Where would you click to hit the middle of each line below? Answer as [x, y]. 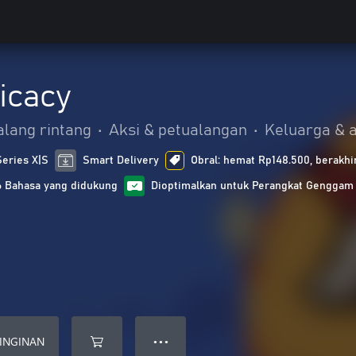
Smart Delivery [121, 161]
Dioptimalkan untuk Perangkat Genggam [252, 186]
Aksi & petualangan [178, 130]
